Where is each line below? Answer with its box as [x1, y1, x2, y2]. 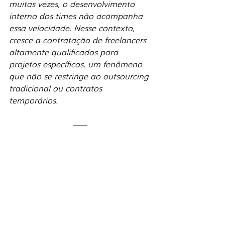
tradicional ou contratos [9, 82, 104, 94]
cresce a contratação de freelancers [9, 34, 149, 46]
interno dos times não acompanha [9, 10, 145, 22]
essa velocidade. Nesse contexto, [9, 22, 137, 34]
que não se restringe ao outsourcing [9, 70, 151, 82]
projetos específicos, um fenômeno [9, 58, 145, 70]
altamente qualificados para [9, 46, 121, 58]
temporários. [9, 94, 58, 106]
